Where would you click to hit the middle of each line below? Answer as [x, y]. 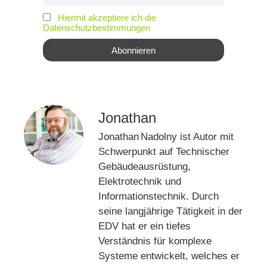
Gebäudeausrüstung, [145, 166]
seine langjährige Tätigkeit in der [170, 211]
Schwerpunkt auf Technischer [164, 151]
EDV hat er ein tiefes [145, 226]
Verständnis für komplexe [155, 241]
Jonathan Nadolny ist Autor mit [166, 136]
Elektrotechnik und [140, 181]
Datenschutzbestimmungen [97, 27]
